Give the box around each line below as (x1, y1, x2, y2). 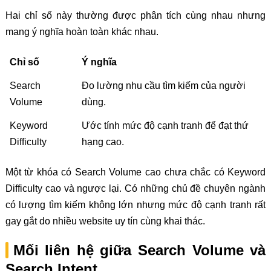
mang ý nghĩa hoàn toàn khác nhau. (5, 26, 158, 37)
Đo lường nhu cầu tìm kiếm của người (81, 80, 246, 91)
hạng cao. (81, 136, 124, 147)
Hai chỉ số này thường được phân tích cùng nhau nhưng (5, 10, 266, 21)
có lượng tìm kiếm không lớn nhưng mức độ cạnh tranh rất (5, 199, 266, 210)
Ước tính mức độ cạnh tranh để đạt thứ (81, 120, 249, 131)
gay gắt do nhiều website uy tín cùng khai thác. (5, 215, 205, 226)
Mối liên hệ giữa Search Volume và (13, 242, 266, 259)
